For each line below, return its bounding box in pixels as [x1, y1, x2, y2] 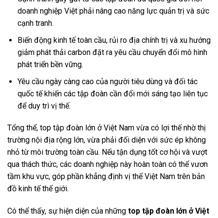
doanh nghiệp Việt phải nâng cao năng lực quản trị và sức [17, 6, 209, 16]
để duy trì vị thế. [17, 101, 71, 110]
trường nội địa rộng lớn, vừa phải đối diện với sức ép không [7, 135, 206, 145]
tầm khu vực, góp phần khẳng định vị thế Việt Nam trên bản [7, 172, 205, 182]
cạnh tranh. [17, 18, 54, 28]
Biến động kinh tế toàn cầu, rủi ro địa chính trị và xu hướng [17, 35, 211, 45]
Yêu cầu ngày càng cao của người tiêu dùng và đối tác [17, 76, 198, 86]
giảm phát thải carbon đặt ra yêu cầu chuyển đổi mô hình [17, 47, 207, 57]
